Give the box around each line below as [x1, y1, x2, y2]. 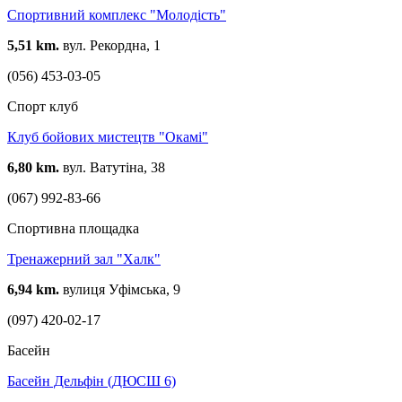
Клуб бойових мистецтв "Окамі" [7, 128, 208, 144]
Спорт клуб [7, 98, 78, 114]
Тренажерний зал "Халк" [7, 250, 161, 267]
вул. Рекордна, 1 [59, 37, 161, 53]
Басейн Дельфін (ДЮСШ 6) [7, 372, 176, 389]
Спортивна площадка [7, 220, 139, 236]
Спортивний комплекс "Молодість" [7, 6, 226, 22]
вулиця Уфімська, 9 [59, 281, 180, 297]
